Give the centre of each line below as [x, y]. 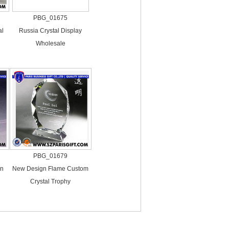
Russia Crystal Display [50, 31]
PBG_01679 [50, 156]
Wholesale [50, 43]
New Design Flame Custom [50, 169]
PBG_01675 [50, 18]
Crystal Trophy [50, 181]
